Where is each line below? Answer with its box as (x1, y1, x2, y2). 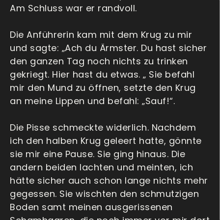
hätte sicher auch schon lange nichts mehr (10, 174, 208, 187)
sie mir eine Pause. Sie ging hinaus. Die (10, 148, 185, 161)
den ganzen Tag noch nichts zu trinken (10, 55, 188, 68)
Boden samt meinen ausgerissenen (10, 201, 173, 214)
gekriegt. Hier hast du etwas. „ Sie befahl (10, 68, 194, 81)
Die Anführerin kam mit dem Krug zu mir (10, 28, 192, 41)
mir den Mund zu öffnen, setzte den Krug (10, 82, 196, 94)
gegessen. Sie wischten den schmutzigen (10, 188, 199, 200)
